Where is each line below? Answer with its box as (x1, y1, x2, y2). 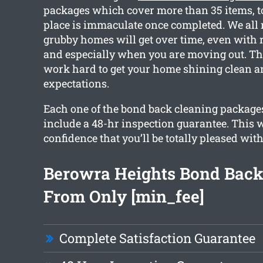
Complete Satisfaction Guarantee (59, 230, 255, 247)
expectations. (43, 76, 109, 91)
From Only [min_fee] (43, 186, 204, 208)
